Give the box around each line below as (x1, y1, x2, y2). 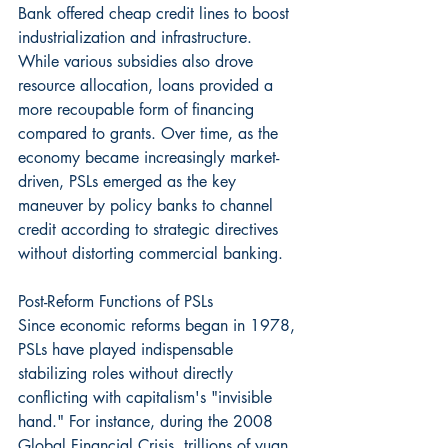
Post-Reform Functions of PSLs (18, 290, 213, 312)
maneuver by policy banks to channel (18, 194, 278, 216)
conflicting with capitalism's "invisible (18, 386, 277, 408)
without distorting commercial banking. (18, 242, 283, 264)
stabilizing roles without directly (18, 362, 238, 384)
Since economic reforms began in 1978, (18, 314, 300, 336)
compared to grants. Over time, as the (18, 122, 283, 144)
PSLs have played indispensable (18, 338, 238, 360)
